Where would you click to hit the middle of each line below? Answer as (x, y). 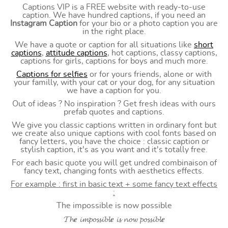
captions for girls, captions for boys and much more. (114, 61)
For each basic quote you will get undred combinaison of (114, 163)
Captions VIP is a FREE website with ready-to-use (114, 7)
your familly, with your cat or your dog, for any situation (114, 82)
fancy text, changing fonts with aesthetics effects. (114, 171)
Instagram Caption (44, 23)
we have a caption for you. (114, 91)
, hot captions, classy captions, (162, 53)
